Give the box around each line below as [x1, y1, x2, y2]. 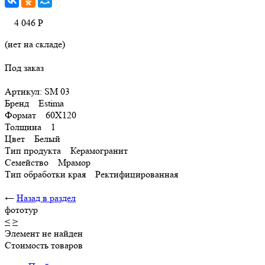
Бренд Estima [5, 98, 73, 109]
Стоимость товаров [5, 240, 83, 251]
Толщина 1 [5, 121, 56, 132]
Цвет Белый [5, 133, 60, 144]
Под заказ [5, 62, 44, 73]
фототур [5, 204, 38, 215]
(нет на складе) [5, 38, 65, 50]
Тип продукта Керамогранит [5, 145, 128, 156]
